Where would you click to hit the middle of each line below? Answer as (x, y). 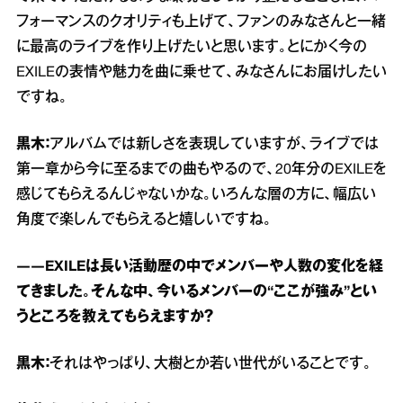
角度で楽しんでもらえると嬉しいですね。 (144, 220)
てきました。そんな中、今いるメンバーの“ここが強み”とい (197, 292)
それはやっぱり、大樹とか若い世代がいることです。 (210, 364)
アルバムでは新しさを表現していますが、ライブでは (214, 144)
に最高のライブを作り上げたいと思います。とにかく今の (192, 47)
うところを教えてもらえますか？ (115, 317)
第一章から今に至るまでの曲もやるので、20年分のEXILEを (201, 170)
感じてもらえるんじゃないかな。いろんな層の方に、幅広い (196, 195)
